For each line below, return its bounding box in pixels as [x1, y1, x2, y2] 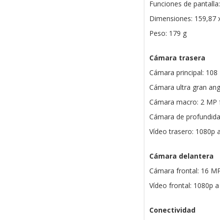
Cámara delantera [149, 151, 214, 161]
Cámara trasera [149, 53, 205, 63]
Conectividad [149, 205, 195, 215]
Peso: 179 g [149, 28, 187, 38]
